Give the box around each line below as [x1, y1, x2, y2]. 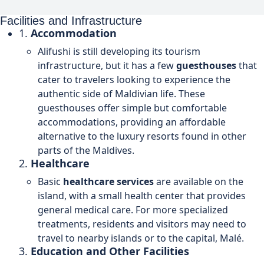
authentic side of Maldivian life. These [38, 87, 205, 100]
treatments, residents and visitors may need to [38, 217, 246, 230]
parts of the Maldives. [38, 143, 134, 157]
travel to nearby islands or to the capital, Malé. [38, 231, 244, 245]
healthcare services [63, 174, 154, 188]
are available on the [154, 174, 243, 188]
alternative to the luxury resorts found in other [38, 129, 246, 143]
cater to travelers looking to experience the [38, 72, 230, 86]
